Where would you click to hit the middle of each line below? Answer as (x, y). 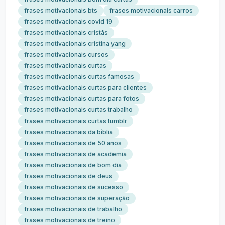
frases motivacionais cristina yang (75, 43)
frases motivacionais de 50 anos (73, 143)
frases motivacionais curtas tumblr (76, 121)
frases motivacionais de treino (70, 220)
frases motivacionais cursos (66, 54)
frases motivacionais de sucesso (74, 187)
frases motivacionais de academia (75, 154)
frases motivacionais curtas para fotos (82, 99)
